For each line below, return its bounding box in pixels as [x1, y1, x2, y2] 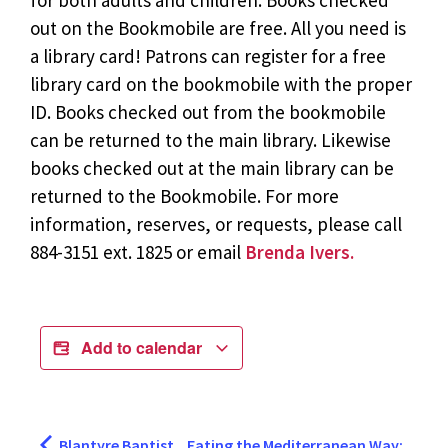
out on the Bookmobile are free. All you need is [30, 16, 406, 41]
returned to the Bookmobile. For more [30, 184, 339, 209]
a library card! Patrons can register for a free [30, 44, 386, 69]
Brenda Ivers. [245, 240, 354, 265]
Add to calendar [81, 336, 206, 360]
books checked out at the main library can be [30, 156, 394, 181]
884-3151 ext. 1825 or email [30, 240, 245, 265]
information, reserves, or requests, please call [30, 212, 402, 237]
